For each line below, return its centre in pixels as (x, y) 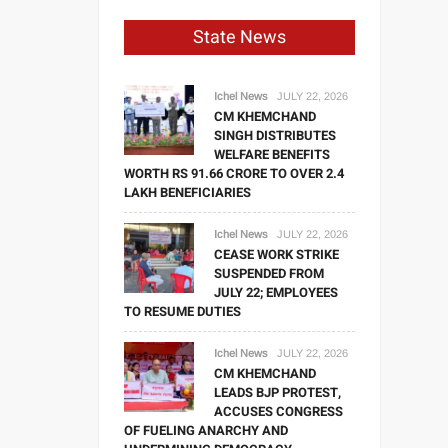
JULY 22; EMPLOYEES (276, 292)
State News (240, 37)
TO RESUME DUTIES (183, 311)
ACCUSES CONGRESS (279, 411)
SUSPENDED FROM (269, 273)
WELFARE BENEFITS (272, 154)
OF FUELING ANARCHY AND (206, 430)
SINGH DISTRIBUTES (275, 135)
